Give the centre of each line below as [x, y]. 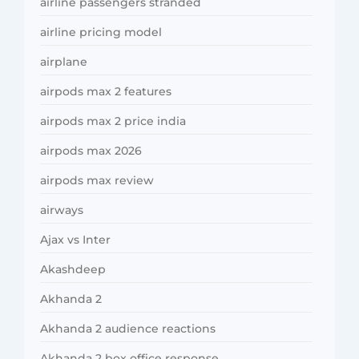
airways [62, 210]
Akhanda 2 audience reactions [128, 329]
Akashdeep [73, 270]
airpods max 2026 [91, 151]
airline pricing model [101, 32]
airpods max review [97, 181]
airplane [64, 62]
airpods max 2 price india [113, 121]
